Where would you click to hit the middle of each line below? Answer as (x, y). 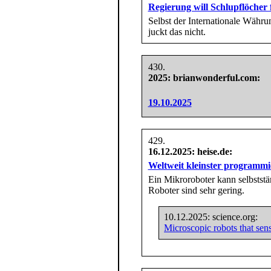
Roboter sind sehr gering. (196, 190)
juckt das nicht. (177, 31)
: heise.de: (212, 151)
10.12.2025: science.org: (211, 217)
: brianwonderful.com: (214, 77)
